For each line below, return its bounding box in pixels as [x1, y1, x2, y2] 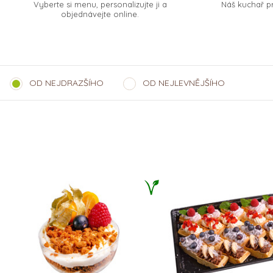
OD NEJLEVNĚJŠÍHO [143, 77, 225, 88]
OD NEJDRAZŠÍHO [29, 77, 104, 88]
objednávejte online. [61, 9, 139, 19]
